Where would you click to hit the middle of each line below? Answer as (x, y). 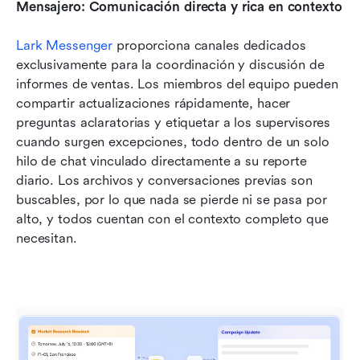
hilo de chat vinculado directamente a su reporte (162, 162)
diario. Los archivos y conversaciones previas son (164, 181)
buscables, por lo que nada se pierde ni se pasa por (172, 200)
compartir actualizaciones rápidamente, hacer (153, 104)
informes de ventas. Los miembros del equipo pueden (177, 84)
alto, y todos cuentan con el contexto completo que (172, 219)
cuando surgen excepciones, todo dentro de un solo (173, 142)
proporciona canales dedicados (209, 46)
